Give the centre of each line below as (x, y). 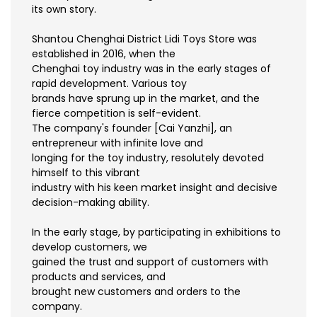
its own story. (64, 10)
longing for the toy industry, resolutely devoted (148, 158)
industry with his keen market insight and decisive (155, 188)
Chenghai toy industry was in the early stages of (151, 69)
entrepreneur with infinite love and (117, 143)
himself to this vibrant (86, 173)
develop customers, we (90, 247)
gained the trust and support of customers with (150, 262)
